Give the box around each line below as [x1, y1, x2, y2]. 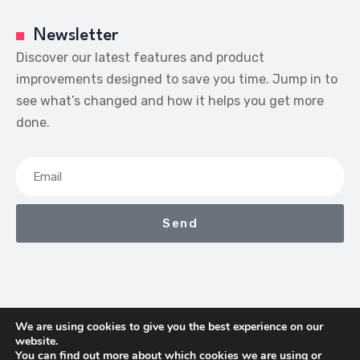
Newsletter [33, 27, 118, 44]
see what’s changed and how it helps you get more [16, 93, 324, 108]
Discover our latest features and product [16, 50, 264, 65]
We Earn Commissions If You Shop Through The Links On [47, 333, 333, 347]
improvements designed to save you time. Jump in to [16, 72, 337, 87]
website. [15, 333, 58, 349]
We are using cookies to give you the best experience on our [15, 319, 323, 334]
